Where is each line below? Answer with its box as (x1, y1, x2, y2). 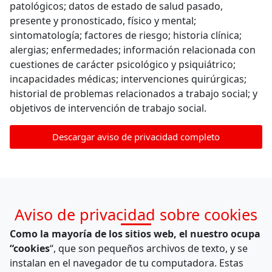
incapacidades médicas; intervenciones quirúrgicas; (10, 72, 246, 86)
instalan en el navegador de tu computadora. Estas (10, 256, 243, 270)
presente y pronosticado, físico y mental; (10, 13, 196, 27)
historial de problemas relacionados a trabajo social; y (10, 86, 257, 100)
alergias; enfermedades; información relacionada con (10, 42, 256, 56)
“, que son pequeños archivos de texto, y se (50, 242, 248, 256)
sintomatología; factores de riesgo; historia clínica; (10, 28, 242, 42)
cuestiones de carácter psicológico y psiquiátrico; (10, 57, 236, 71)
